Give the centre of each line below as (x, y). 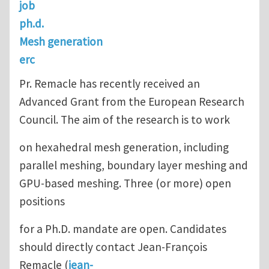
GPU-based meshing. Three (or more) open (125, 183)
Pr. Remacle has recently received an (110, 83)
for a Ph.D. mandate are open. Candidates (123, 228)
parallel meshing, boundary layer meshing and (134, 165)
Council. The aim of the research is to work (125, 119)
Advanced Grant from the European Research (132, 101)
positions (42, 201)
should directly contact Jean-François (113, 246)
